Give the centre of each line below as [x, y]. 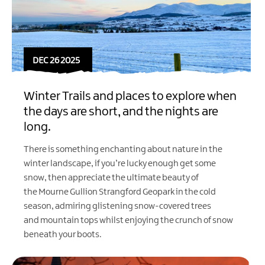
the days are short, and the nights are [121, 112]
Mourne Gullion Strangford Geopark [106, 193]
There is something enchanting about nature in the [123, 150]
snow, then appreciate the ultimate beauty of [111, 178]
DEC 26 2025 [56, 61]
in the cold [195, 193]
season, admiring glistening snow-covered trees [117, 207]
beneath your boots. [63, 235]
